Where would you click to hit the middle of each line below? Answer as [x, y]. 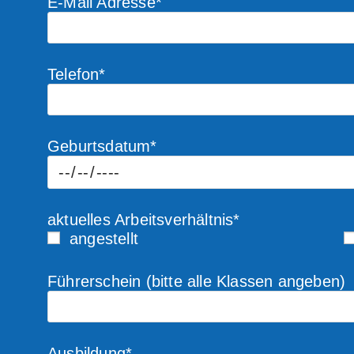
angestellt [104, 239]
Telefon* [77, 74]
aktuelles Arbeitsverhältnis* [144, 220]
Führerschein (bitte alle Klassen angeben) [197, 281]
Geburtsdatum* [102, 146]
